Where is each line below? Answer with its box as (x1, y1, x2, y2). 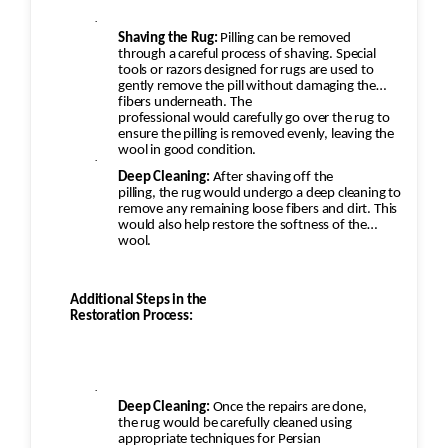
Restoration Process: (70, 309, 193, 325)
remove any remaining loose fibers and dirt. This (118, 202, 398, 218)
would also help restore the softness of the (118, 218, 368, 234)
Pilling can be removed (220, 31, 351, 47)
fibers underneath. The (118, 95, 252, 111)
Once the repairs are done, (212, 400, 367, 416)
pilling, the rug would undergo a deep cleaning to (118, 186, 402, 202)
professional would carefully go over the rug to (118, 111, 390, 127)
